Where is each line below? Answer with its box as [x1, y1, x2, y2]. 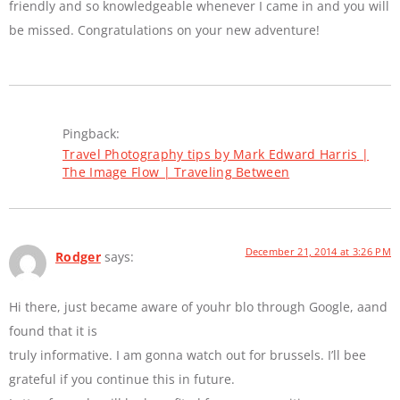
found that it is [9, 322, 97, 340]
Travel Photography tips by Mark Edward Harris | [62, 145, 370, 162]
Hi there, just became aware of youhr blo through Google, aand [9, 298, 387, 316]
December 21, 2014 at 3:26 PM [245, 244, 391, 258]
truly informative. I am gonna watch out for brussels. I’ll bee [9, 346, 366, 364]
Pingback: [62, 124, 120, 142]
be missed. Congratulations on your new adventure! [9, 21, 320, 38]
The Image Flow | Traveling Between [62, 162, 290, 180]
